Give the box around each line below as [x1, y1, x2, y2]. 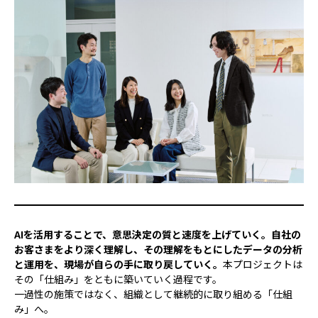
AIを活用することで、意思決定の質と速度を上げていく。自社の [14, 226, 301, 241]
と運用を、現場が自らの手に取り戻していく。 [14, 256, 223, 271]
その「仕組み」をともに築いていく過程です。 [14, 271, 222, 286]
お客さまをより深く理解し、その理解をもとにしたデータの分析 [14, 241, 302, 256]
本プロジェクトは [223, 256, 302, 271]
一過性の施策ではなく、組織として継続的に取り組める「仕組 [14, 286, 292, 301]
